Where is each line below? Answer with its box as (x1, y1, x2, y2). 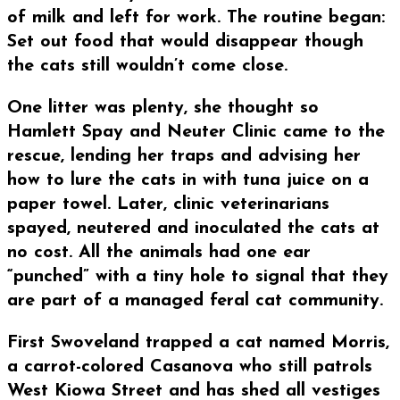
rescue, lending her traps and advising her (7, 147, 361, 166)
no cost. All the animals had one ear (7, 244, 311, 262)
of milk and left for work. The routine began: (7, 9, 385, 28)
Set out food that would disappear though (7, 33, 363, 52)
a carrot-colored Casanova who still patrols (7, 358, 372, 377)
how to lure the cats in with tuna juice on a (7, 171, 369, 190)
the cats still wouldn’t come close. (7, 57, 287, 76)
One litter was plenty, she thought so (7, 99, 319, 118)
